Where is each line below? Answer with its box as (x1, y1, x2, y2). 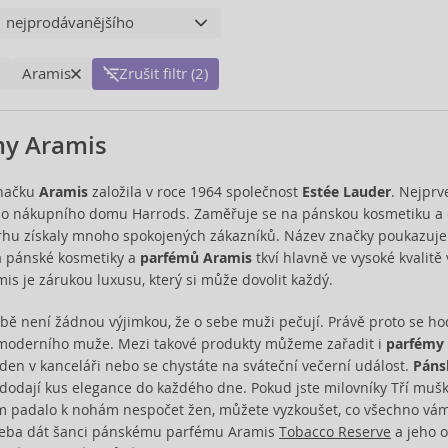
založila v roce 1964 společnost (87, 182, 302, 201)
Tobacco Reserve (278, 422, 391, 441)
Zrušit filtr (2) (118, 63, 208, 83)
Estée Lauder (301, 182, 391, 201)
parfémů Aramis (139, 248, 252, 267)
